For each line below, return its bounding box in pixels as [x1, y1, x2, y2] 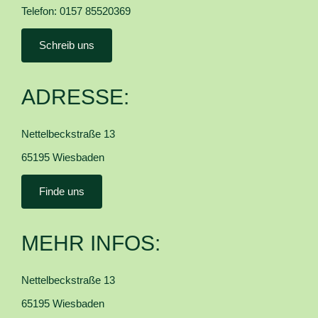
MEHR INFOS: [21, 231, 160, 256]
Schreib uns [38, 39, 94, 52]
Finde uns [38, 185, 84, 198]
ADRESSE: [21, 85, 129, 109]
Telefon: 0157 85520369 [21, 5, 131, 18]
